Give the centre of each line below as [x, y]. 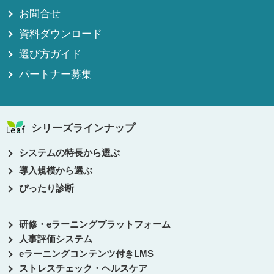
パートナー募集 [56, 75]
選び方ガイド [50, 54]
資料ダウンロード [61, 34]
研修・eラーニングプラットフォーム [95, 224]
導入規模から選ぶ [56, 171]
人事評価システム [56, 239]
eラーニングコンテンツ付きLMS [87, 254]
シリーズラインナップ [83, 128]
